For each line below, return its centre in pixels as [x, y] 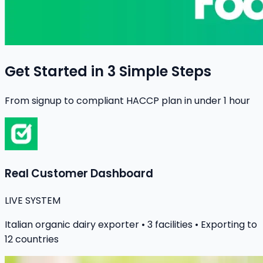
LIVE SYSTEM [33, 201]
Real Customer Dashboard [79, 174]
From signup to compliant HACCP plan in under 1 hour [127, 100]
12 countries [32, 240]
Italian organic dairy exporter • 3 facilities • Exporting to [131, 225]
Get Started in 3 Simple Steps [108, 71]
